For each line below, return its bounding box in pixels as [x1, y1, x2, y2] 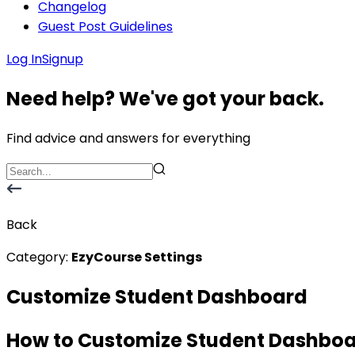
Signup [42, 50, 83, 68]
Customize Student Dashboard [6, 283, 307, 310]
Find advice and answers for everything [6, 128, 250, 147]
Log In [6, 50, 42, 68]
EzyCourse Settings [71, 247, 202, 266]
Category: [6, 247, 68, 266]
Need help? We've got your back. [6, 85, 324, 112]
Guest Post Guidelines [38, 17, 173, 36]
